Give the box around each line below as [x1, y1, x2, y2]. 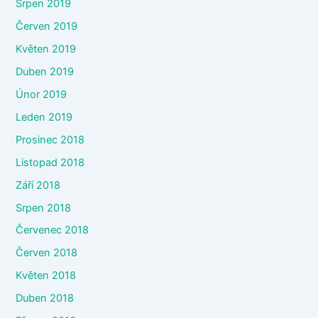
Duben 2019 [16, 65, 75, 78]
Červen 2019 [16, 20, 78, 33]
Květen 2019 [16, 42, 77, 55]
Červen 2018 [16, 246, 78, 260]
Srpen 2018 [16, 201, 72, 214]
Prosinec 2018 [16, 133, 85, 146]
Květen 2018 [16, 269, 77, 283]
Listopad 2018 [16, 155, 85, 169]
